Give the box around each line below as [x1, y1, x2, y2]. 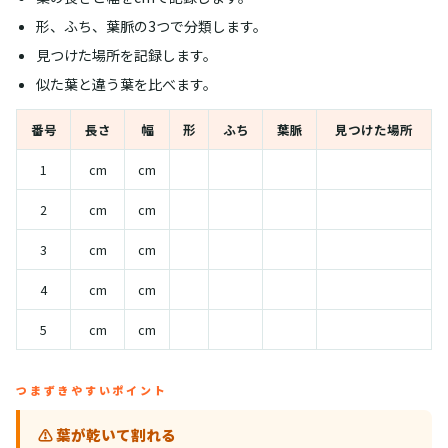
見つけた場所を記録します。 [35, 44, 217, 65]
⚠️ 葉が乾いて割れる [38, 423, 176, 445]
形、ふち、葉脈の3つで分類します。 [35, 15, 267, 36]
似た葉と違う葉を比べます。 [35, 73, 217, 94]
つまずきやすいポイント [16, 381, 168, 398]
